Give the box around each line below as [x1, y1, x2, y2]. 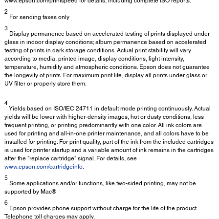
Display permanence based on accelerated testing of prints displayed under [8, 30, 210, 37]
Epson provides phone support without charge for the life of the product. [8, 204, 197, 212]
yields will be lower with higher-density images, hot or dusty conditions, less [4, 113, 204, 120]
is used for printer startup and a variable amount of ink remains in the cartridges [4, 146, 214, 153]
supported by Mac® [4, 188, 56, 195]
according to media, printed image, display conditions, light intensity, [4, 55, 184, 62]
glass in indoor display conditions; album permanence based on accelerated [4, 38, 206, 45]
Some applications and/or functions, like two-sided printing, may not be [8, 179, 196, 187]
